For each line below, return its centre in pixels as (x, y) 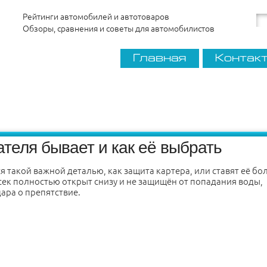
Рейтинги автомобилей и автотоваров (96, 17)
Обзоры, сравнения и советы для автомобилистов (119, 29)
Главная (159, 58)
